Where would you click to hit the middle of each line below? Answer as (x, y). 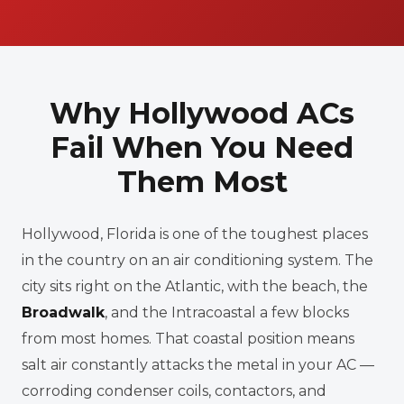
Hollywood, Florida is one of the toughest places (195, 234)
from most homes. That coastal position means (188, 339)
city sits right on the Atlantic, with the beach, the (195, 286)
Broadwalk (63, 312)
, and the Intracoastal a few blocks (227, 312)
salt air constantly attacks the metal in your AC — (198, 365)
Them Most (202, 182)
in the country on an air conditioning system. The (197, 260)
